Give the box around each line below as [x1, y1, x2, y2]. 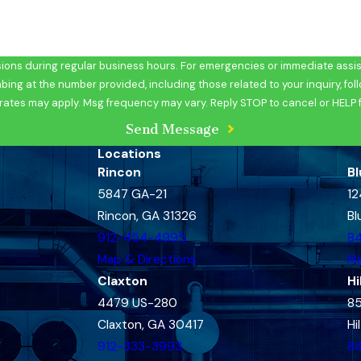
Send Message [126, 121, 220, 138]
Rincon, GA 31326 [98, 208, 197, 225]
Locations [98, 145, 162, 163]
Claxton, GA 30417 [98, 317, 205, 334]
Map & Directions [98, 251, 197, 268]
